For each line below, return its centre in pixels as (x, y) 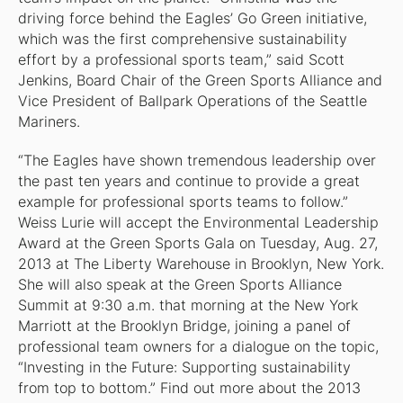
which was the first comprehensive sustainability (182, 40)
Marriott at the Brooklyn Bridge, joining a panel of (184, 327)
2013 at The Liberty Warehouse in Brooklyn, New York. (201, 264)
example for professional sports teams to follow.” (183, 202)
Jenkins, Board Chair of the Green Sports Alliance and (200, 81)
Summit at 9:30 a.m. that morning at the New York (188, 306)
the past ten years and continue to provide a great (188, 182)
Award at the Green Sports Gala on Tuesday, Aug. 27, (197, 244)
